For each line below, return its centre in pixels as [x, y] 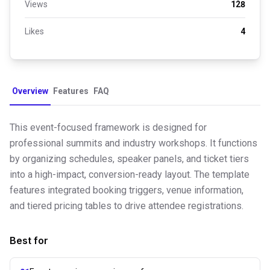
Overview [30, 91]
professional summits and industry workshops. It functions [133, 143]
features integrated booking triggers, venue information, [127, 190]
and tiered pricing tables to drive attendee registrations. [127, 206]
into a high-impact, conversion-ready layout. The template [130, 174]
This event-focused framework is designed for [108, 127]
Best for [29, 240]
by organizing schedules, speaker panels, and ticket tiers [129, 159]
